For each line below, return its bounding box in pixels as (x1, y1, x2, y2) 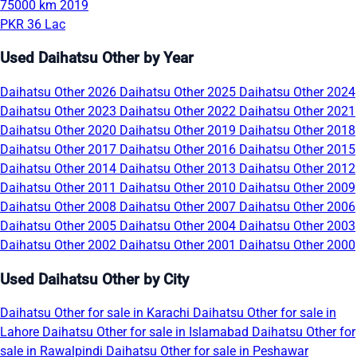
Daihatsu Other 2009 (239, 179, 355, 195)
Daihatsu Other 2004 (120, 218, 239, 233)
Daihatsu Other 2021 (239, 103, 355, 119)
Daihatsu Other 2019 (120, 122, 239, 138)
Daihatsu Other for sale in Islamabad (42, 324, 252, 340)
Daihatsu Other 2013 (120, 160, 239, 176)
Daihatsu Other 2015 (239, 141, 355, 157)
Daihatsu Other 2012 (239, 160, 355, 176)
